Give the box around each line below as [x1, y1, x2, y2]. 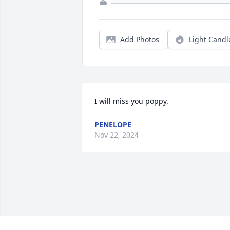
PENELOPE [94, 120, 131, 130]
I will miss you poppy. [94, 96, 168, 106]
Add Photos [120, 34, 159, 45]
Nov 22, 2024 [94, 130, 139, 140]
